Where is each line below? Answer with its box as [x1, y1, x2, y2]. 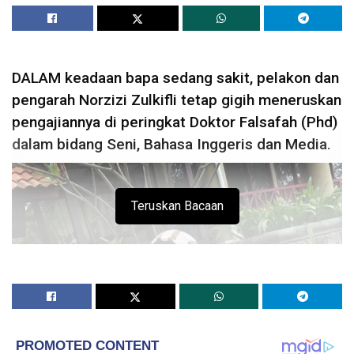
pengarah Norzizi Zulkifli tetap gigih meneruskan [12, 90, 341, 109]
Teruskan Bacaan [130, 198, 224, 214]
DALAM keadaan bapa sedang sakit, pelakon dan [12, 68, 339, 87]
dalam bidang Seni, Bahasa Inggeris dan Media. [12, 134, 331, 153]
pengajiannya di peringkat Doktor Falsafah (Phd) [12, 112, 337, 131]
